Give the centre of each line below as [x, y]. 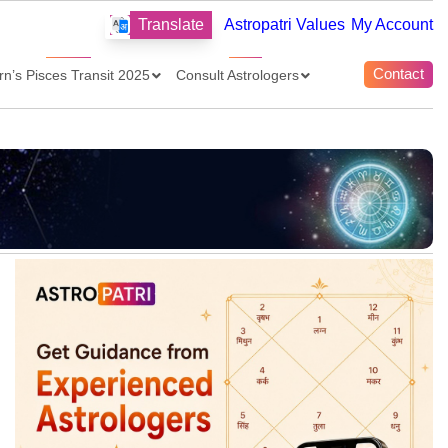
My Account [392, 24]
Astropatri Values [284, 24]
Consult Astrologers [238, 74]
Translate [171, 24]
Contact [398, 74]
